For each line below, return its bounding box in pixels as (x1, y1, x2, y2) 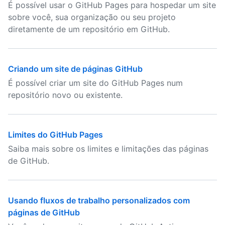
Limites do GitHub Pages (8, 130, 103, 140)
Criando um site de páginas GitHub (8, 64, 143, 74)
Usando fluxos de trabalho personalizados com (8, 195, 190, 205)
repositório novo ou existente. (8, 90, 123, 100)
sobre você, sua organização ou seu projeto (8, 12, 176, 22)
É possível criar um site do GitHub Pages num (8, 78, 183, 88)
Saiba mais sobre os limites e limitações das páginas (8, 144, 208, 154)
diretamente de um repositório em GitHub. (8, 24, 170, 34)
